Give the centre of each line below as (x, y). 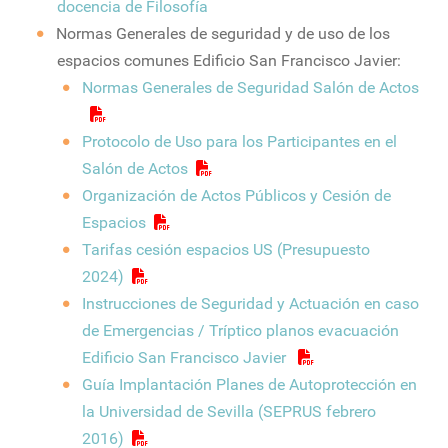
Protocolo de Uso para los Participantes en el (239, 141)
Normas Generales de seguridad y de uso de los (223, 33)
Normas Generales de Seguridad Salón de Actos (250, 87)
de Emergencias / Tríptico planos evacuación (241, 330)
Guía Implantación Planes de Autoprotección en (249, 384)
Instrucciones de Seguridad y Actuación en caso (250, 303)
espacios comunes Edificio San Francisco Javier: (228, 60)
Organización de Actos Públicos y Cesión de (236, 195)
